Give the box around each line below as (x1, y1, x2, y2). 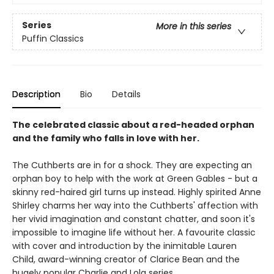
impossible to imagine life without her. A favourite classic (12, 226, 256, 239)
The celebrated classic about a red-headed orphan (12, 119, 254, 131)
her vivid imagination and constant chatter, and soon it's (12, 213, 255, 226)
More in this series (156, 20, 231, 32)
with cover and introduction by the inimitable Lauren (12, 240, 237, 253)
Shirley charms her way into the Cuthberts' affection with (12, 199, 258, 212)
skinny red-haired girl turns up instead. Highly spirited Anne (12, 186, 261, 199)
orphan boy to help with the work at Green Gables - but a (12, 172, 257, 185)
